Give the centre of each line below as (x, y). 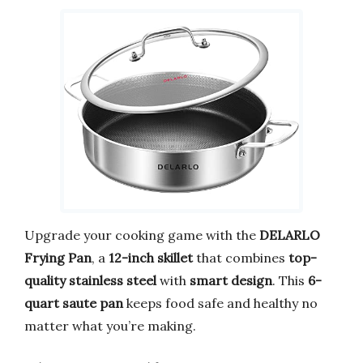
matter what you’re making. (110, 325)
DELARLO (290, 235)
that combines (241, 257)
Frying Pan (58, 257)
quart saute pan (74, 303)
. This (290, 280)
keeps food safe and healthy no (220, 303)
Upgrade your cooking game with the (142, 235)
